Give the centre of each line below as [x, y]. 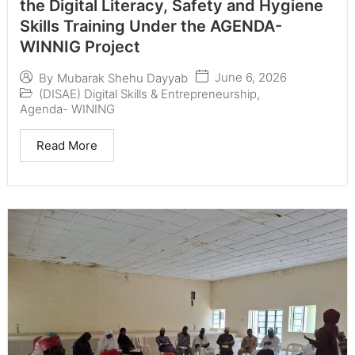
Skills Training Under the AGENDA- [151, 27]
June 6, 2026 [251, 78]
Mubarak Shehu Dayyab [122, 78]
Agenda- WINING [67, 109]
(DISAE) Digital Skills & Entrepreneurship [148, 94]
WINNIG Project [80, 47]
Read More [67, 146]
